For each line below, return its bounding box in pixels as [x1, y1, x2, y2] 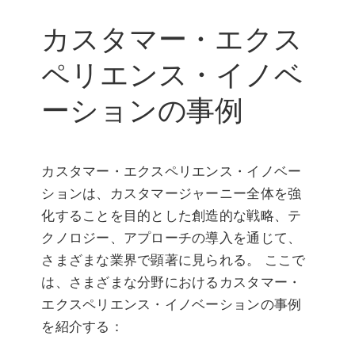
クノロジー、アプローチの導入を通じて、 [41, 230, 302, 246]
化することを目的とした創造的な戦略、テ [41, 208, 302, 224]
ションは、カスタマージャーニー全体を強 [41, 185, 302, 202]
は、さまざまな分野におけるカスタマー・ [41, 274, 302, 291]
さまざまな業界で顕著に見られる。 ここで [41, 252, 306, 269]
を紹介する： [41, 319, 124, 335]
